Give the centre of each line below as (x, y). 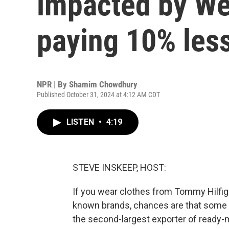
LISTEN (81, 122)
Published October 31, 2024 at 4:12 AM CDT (98, 95)
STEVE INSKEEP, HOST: (119, 167)
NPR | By (53, 84)
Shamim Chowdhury (103, 84)
